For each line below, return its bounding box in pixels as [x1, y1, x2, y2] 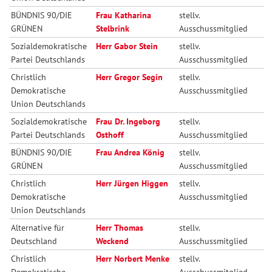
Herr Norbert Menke [96, 253, 170, 264]
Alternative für [11, 222, 65, 233]
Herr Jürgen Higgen [96, 177, 169, 189]
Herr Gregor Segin [96, 71, 163, 83]
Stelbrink [96, 22, 130, 34]
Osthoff [96, 129, 124, 140]
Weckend [96, 235, 129, 246]
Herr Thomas [96, 222, 144, 233]
